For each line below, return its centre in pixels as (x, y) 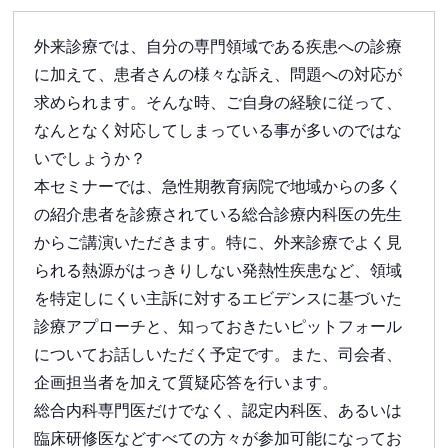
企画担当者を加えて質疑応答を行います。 (186, 381)
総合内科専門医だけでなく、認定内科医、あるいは (218, 409)
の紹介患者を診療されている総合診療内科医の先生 (218, 213)
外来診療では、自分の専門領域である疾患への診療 (218, 45)
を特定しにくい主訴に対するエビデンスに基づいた (218, 297)
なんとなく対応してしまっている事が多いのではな (218, 129)
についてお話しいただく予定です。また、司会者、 (218, 353)
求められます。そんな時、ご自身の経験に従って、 (218, 101)
